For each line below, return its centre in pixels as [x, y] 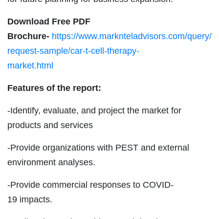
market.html [30, 65]
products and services [50, 125]
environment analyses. [51, 162]
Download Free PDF [49, 21]
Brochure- [28, 36]
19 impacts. [30, 199]
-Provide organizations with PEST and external [98, 147]
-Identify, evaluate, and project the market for [94, 110]
